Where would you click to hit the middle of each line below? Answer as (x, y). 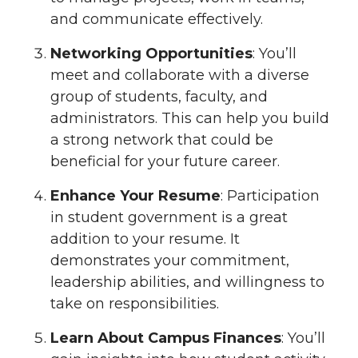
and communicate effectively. (157, 20)
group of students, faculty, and (159, 97)
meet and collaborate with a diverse (180, 75)
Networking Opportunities (151, 54)
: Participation (270, 195)
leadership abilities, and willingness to (187, 282)
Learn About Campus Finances (166, 338)
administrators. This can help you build (190, 118)
